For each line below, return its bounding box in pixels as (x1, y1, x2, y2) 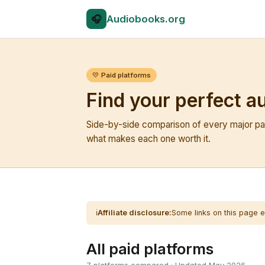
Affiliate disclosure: (98, 208, 172, 217)
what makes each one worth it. (86, 133, 211, 144)
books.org (135, 13, 185, 25)
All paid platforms (86, 240, 214, 258)
